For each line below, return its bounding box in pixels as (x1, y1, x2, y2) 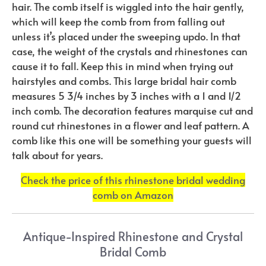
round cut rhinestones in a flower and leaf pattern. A (12, 118, 249, 132)
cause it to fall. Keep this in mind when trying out (12, 58, 233, 73)
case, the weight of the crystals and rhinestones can (12, 43, 248, 58)
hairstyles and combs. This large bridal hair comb (12, 73, 236, 88)
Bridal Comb (100, 243, 166, 261)
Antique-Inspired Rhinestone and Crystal (23, 228, 243, 245)
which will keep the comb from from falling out (12, 14, 225, 28)
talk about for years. (12, 147, 103, 162)
